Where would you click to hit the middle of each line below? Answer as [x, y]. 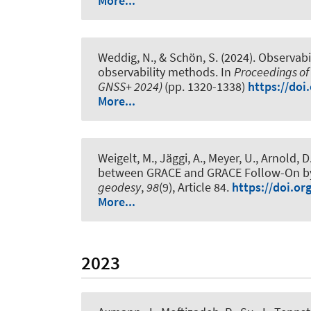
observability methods [157, 72]
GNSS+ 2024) [131, 86]
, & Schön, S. [186, 57]
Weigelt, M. [126, 158]
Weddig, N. [126, 57]
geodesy [119, 187]
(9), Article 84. [195, 187]
